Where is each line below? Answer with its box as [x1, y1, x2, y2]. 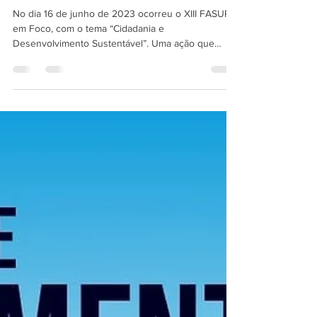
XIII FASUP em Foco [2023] [13, 1, 197, 18]
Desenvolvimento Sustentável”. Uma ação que [13, 59, 214, 70]
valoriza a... [13, 74, 60, 85]
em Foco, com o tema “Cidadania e [13, 44, 164, 55]
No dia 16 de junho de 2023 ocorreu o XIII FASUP [13, 29, 230, 40]
